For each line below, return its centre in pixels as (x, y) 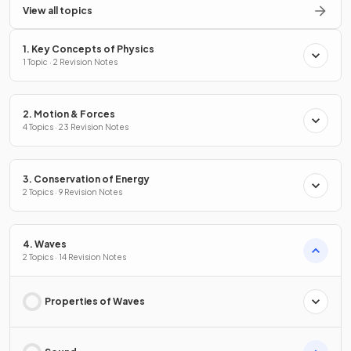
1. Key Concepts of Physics (89, 49)
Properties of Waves (95, 302)
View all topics (58, 11)
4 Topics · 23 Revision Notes (76, 127)
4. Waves (45, 244)
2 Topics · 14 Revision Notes (74, 257)
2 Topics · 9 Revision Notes (72, 192)
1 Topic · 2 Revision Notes (70, 62)
